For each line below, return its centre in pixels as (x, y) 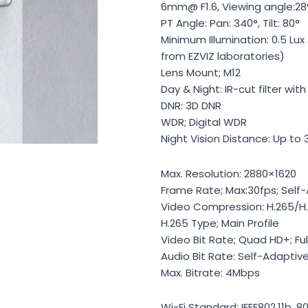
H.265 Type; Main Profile (220, 223)
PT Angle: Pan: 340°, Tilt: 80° (230, 23)
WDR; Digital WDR (204, 122)
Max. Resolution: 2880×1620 (229, 173)
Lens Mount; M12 (201, 73)
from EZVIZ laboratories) (223, 56)
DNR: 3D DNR (191, 106)
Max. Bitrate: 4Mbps (210, 272)
